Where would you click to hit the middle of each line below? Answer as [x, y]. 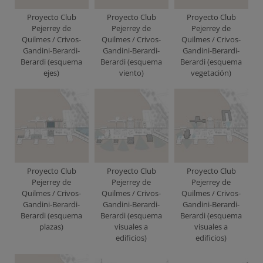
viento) [131, 73]
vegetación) [211, 73]
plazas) [52, 227]
